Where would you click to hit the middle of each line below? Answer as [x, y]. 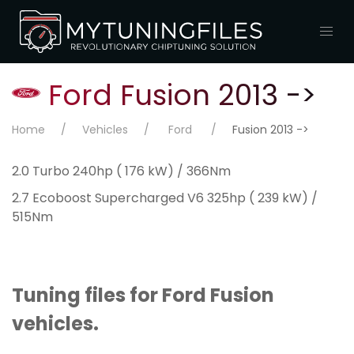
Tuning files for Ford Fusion [143, 297]
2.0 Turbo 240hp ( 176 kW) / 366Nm [121, 172]
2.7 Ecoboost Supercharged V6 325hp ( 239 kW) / [165, 199]
